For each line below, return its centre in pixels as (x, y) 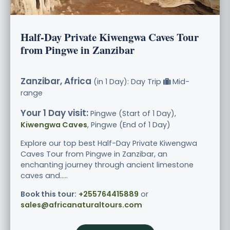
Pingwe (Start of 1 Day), (132, 113)
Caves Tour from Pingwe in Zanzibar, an (94, 154)
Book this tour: (49, 194)
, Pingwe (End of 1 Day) (129, 124)
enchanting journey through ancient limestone (107, 165)
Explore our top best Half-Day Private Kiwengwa (109, 143)
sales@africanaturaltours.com (81, 205)
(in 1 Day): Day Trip (127, 81)
